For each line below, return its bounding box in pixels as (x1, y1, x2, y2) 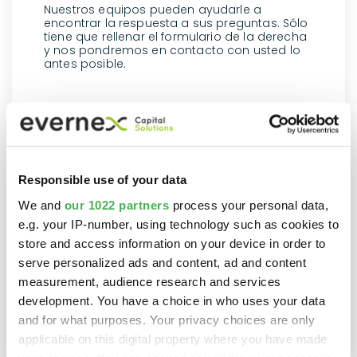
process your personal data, (169, 198, 328, 212)
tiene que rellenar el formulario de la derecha (44, 29, 307, 45)
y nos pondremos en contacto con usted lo (44, 42, 300, 58)
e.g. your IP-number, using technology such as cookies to (18, 217, 339, 231)
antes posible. (44, 56, 127, 72)
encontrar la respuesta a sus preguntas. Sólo (44, 15, 308, 31)
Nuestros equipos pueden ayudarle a (44, 2, 262, 18)
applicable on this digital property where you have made (18, 331, 328, 346)
